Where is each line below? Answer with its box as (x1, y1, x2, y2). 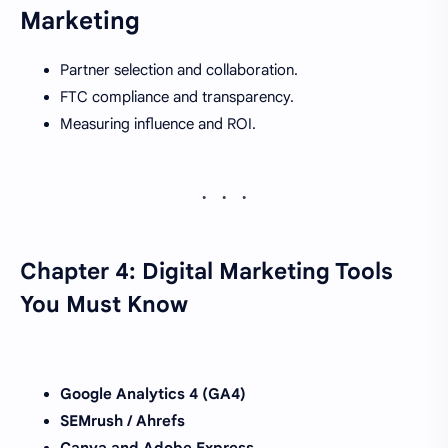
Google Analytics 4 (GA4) (60, 384, 246, 403)
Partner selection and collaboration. (60, 60, 298, 79)
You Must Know (20, 289, 188, 318)
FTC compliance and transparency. (60, 87, 294, 106)
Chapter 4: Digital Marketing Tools (20, 256, 393, 285)
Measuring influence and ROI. (60, 114, 256, 133)
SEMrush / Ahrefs (60, 411, 185, 430)
